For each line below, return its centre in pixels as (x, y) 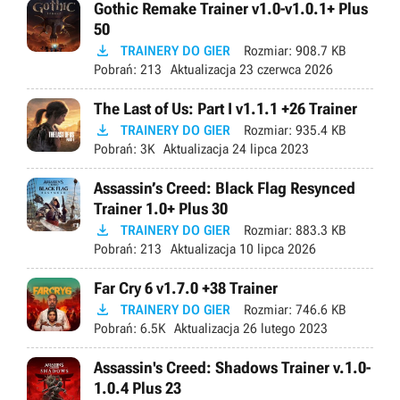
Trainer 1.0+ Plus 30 (161, 208)
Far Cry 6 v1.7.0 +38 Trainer (186, 287)
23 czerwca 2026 (284, 69)
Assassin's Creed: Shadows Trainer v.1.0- (232, 367)
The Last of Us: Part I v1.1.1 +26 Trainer (225, 108)
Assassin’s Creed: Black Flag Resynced (225, 187)
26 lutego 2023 (283, 328)
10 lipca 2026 (276, 249)
